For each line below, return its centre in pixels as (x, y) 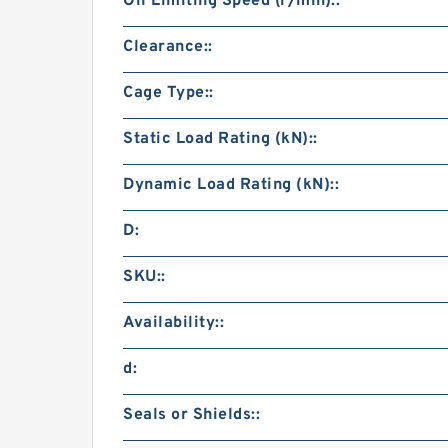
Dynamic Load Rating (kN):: (231, 185)
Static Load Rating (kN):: (220, 139)
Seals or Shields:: (191, 415)
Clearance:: (168, 47)
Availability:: (173, 323)
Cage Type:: (168, 93)
